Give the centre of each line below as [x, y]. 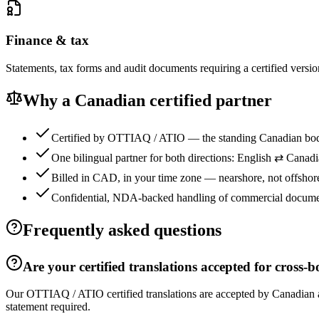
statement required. [48, 307]
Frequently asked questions [122, 230]
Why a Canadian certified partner [147, 100]
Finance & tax [47, 41]
